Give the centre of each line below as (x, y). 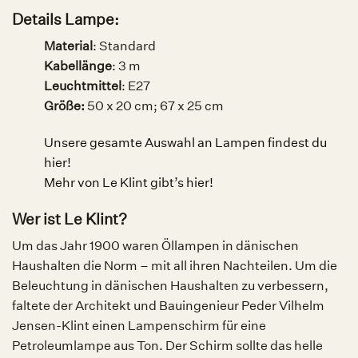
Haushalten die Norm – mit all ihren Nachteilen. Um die (175, 266)
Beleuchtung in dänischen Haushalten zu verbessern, (170, 286)
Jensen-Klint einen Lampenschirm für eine (139, 326)
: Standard (124, 46)
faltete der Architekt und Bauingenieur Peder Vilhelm (168, 306)
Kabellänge (78, 66)
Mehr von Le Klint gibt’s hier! (129, 183)
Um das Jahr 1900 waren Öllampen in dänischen (155, 246)
